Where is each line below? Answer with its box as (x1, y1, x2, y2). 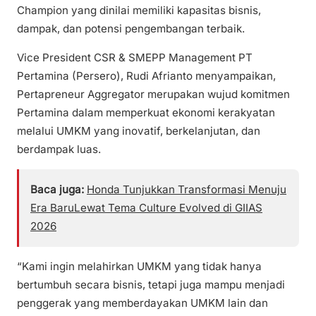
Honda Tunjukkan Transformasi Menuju (87, 183, 286, 196)
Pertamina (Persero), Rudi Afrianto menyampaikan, (17, 68, 276, 83)
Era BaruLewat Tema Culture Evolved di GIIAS (30, 201, 262, 214)
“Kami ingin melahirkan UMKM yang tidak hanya (17, 260, 262, 274)
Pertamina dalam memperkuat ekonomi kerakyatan (17, 105, 275, 119)
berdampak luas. (17, 142, 101, 156)
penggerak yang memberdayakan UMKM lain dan (17, 296, 268, 310)
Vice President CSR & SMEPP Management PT (17, 50, 253, 64)
